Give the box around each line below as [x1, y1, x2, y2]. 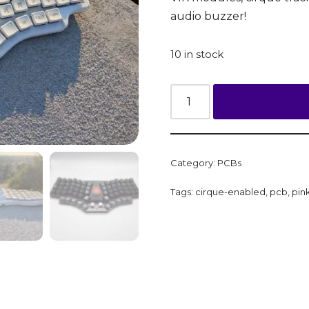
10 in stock [170, 48, 223, 61]
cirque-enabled [195, 186, 266, 197]
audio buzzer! [170, 9, 246, 23]
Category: [170, 157, 217, 168]
